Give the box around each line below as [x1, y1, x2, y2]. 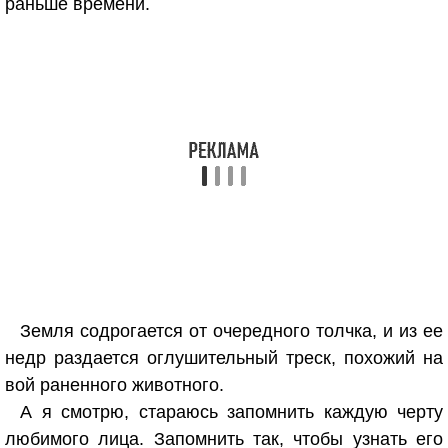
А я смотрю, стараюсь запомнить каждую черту [20, 402, 443, 422]
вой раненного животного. [5, 375, 224, 395]
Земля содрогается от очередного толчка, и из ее [20, 321, 443, 341]
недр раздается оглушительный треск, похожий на [5, 348, 443, 368]
